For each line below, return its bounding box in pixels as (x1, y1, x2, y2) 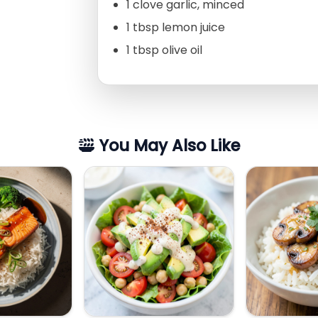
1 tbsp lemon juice (126, 19, 225, 36)
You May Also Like (94, 134, 240, 158)
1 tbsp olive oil (126, 42, 202, 59)
